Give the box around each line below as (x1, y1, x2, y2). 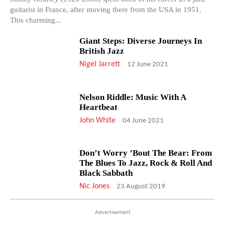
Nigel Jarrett (79, 60, 121, 68)
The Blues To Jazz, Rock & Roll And (79, 158, 212, 168)
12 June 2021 (127, 60, 169, 68)
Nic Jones (79, 182, 110, 191)
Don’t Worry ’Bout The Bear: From (79, 148, 212, 158)
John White (79, 116, 116, 125)
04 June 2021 (123, 117, 164, 125)
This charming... (10, 16, 61, 24)
